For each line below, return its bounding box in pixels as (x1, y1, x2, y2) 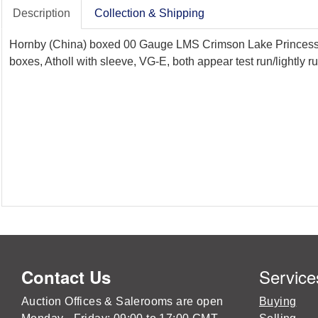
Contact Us (21, 264, 111, 289)
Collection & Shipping (94, 6, 204, 19)
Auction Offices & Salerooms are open (21, 295, 224, 307)
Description (13, 6, 70, 19)
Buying (259, 295, 297, 307)
